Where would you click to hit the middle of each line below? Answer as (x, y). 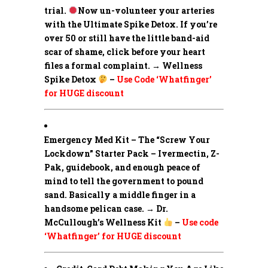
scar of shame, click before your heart (125, 51)
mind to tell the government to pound (124, 181)
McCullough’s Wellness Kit (104, 222)
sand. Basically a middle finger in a (120, 194)
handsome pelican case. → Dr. (106, 208)
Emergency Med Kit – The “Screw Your (127, 139)
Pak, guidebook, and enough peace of (122, 167)
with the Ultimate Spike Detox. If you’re (131, 24)
